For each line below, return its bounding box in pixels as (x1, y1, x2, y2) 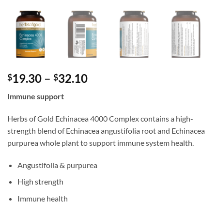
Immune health (17, 193, 68, 203)
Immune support (7, 92, 64, 101)
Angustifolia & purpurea (17, 160, 97, 170)
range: (87, 82, 120, 97)
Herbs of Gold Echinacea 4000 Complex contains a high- (7, 113, 193, 123)
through (87, 106, 129, 120)
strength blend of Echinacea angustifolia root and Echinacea (7, 125, 205, 135)
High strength (17, 177, 63, 186)
